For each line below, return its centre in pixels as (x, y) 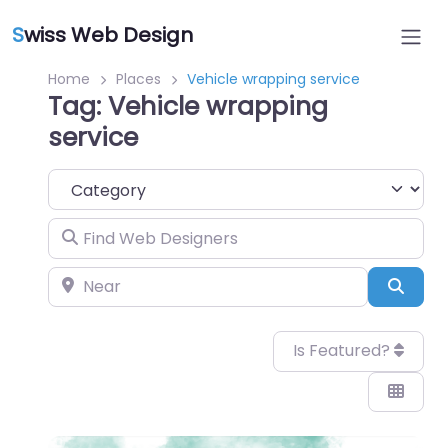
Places (138, 79)
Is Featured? (343, 351)
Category (84, 181)
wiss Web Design (108, 35)
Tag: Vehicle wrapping (188, 106)
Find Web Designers (124, 231)
